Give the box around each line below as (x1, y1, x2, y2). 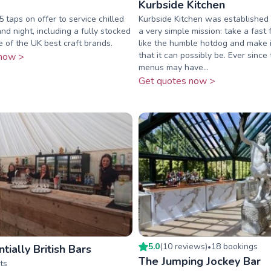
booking (221, 240, 253, 252)
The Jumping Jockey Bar (139, 253, 261, 269)
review (175, 240, 201, 252)
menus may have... (139, 62, 209, 74)
